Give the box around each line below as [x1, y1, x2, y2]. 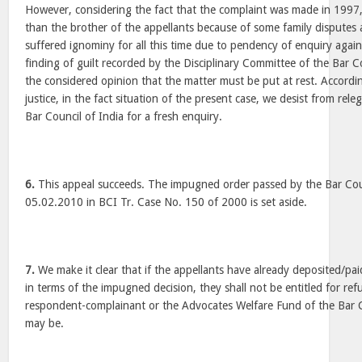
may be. [25, 317, 65, 330]
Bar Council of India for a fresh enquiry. [25, 110, 223, 123]
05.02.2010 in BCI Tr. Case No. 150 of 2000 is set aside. [25, 196, 308, 208]
